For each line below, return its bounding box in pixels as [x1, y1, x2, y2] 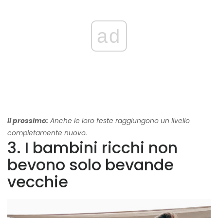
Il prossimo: [7, 116, 48, 126]
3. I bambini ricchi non [7, 137, 178, 159]
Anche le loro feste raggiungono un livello [48, 116, 190, 126]
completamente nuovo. [7, 128, 87, 138]
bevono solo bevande [7, 154, 174, 176]
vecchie [7, 171, 68, 193]
